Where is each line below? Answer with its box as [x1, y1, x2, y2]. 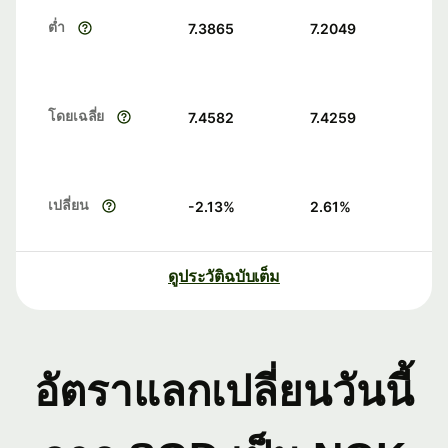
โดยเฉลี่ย [48, 107, 105, 125]
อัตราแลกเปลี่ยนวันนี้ [34, 368, 414, 416]
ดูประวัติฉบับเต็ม [168, 266, 280, 287]
